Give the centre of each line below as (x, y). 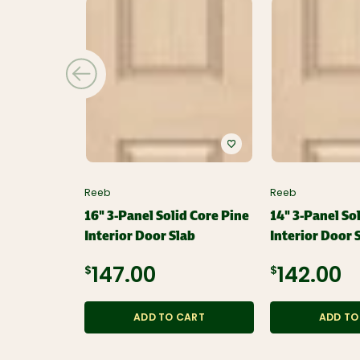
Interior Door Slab (140, 236)
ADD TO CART (169, 319)
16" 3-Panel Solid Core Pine (167, 216)
